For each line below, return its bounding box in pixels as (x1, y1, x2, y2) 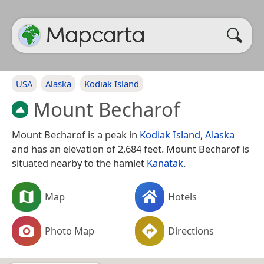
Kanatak (147, 156, 183, 170)
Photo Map (45, 223, 94, 237)
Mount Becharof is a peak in (12, 127, 140, 141)
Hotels (168, 189, 197, 203)
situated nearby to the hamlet (12, 156, 147, 170)
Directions (168, 223, 214, 237)
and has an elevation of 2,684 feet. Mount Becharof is (12, 141, 249, 156)
